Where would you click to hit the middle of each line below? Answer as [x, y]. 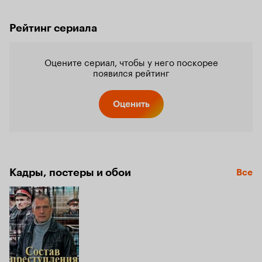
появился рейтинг [131, 72]
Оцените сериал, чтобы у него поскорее [131, 61]
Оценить [131, 104]
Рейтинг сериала [53, 28]
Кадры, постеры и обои [70, 172]
